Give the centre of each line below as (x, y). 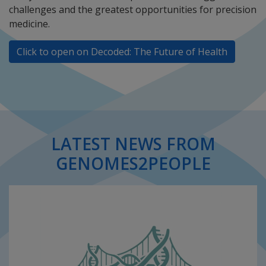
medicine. (29, 24)
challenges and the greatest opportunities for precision (133, 9)
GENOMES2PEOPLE (133, 163)
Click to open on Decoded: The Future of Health (122, 52)
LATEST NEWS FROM (133, 144)
